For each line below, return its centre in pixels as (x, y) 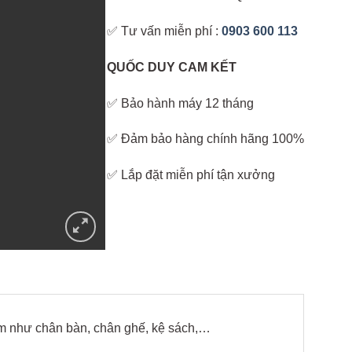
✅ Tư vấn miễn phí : (165, 31)
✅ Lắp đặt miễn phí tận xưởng (191, 175)
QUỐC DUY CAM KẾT (172, 67)
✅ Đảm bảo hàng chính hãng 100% (206, 139)
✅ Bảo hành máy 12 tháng (181, 103)
